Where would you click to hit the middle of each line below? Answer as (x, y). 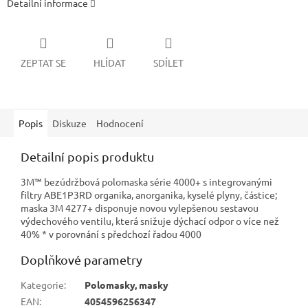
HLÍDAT (110, 63)
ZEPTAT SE (43, 63)
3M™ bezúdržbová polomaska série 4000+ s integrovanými (146, 182)
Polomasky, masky (126, 285)
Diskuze (69, 123)
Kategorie (42, 285)
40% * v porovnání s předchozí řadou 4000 (111, 234)
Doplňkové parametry (81, 260)
